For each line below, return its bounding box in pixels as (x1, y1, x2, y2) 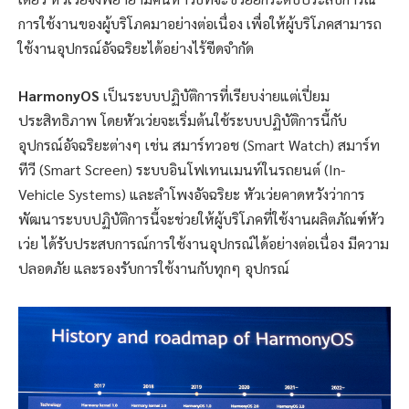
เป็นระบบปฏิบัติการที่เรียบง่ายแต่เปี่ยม (100, 85, 330, 105)
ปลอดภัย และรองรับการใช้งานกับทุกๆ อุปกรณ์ (18, 257, 289, 278)
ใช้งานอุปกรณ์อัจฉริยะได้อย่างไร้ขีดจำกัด (18, 38, 254, 58)
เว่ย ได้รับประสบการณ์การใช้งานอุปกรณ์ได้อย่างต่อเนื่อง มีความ (18, 233, 389, 253)
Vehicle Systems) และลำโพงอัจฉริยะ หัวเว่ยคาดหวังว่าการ (18, 184, 365, 204)
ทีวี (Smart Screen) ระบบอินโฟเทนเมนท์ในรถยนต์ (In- (18, 159, 345, 179)
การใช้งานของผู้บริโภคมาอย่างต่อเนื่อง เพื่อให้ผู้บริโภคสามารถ (18, 14, 382, 34)
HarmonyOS (18, 85, 100, 105)
